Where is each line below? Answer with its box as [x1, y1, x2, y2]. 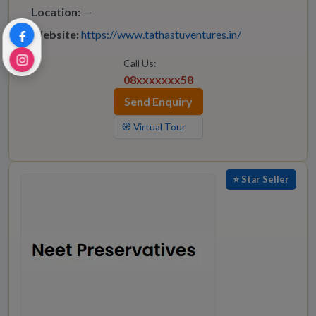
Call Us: [123, 57, 157, 70]
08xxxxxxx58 [123, 73, 193, 87]
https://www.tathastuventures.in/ [81, 28, 241, 42]
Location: [31, 5, 80, 19]
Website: [31, 28, 79, 42]
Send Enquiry [123, 95, 193, 109]
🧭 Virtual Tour [121, 121, 186, 133]
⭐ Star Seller [233, 174, 289, 186]
